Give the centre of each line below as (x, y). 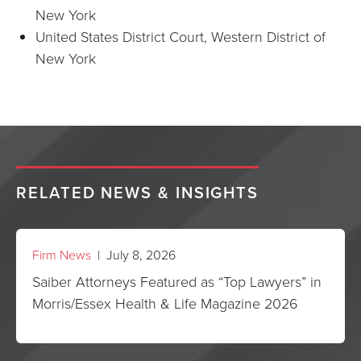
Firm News (62, 255)
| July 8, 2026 (133, 255)
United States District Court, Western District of (180, 36)
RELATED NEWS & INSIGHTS (138, 192)
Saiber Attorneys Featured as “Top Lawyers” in (177, 281)
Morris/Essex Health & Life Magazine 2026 (165, 303)
